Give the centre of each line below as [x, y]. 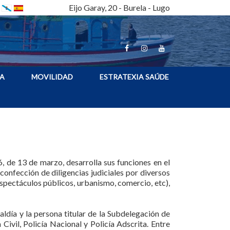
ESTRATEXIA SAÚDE [134, 77]
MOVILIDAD [52, 77]
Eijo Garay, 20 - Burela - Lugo [119, 7]
